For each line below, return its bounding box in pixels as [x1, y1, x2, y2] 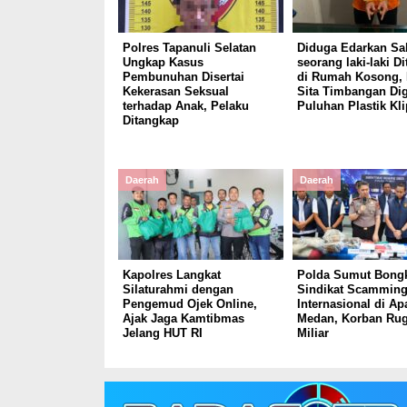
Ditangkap [122, 114, 179, 127]
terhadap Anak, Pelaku [122, 99, 249, 113]
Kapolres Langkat [122, 268, 221, 282]
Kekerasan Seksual [122, 84, 229, 98]
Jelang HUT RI [122, 326, 203, 340]
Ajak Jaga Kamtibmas [122, 312, 244, 325]
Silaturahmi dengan [122, 283, 233, 296]
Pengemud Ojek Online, [122, 297, 257, 311]
